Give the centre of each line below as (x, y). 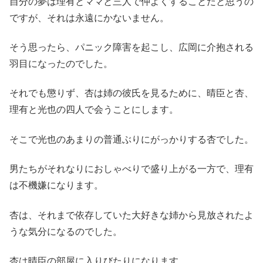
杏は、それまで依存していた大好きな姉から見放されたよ (131, 215)
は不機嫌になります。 (56, 186)
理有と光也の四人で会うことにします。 (94, 110)
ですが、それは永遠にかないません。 (89, 18)
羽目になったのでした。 (61, 63)
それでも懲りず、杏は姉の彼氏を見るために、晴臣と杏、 (131, 93)
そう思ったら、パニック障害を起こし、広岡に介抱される (131, 47)
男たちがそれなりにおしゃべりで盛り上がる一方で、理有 (131, 169)
